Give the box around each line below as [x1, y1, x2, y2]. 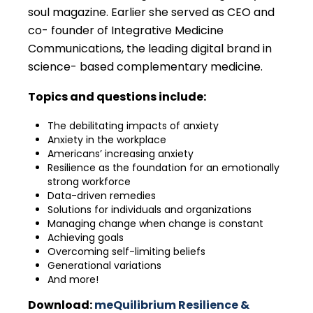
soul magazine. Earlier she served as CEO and [28, 3, 275, 20]
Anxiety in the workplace [48, 132, 166, 147]
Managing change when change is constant [48, 216, 263, 231]
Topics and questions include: [28, 89, 206, 105]
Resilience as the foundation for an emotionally [48, 160, 279, 175]
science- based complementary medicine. [28, 58, 263, 75]
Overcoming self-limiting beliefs [48, 244, 205, 259]
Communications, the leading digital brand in [28, 40, 272, 57]
